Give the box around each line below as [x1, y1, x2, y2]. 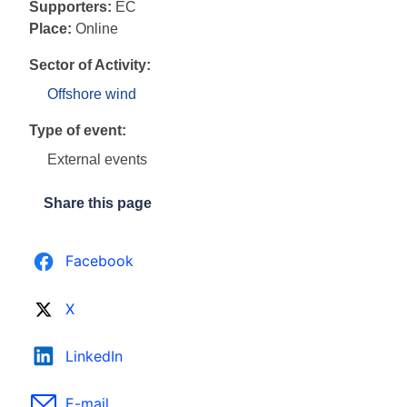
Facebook [65, 251, 134, 270]
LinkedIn [65, 347, 123, 366]
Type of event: [29, 123, 126, 139]
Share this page [44, 195, 152, 212]
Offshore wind [47, 86, 136, 103]
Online [75, 21, 118, 37]
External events [47, 152, 147, 168]
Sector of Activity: [29, 57, 151, 74]
